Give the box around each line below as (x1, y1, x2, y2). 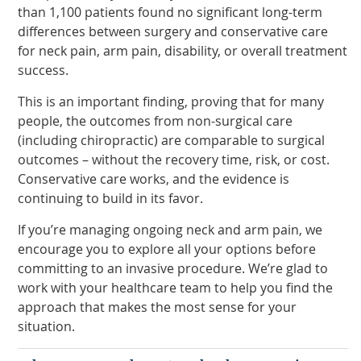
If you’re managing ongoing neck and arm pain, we (18, 221, 323, 239)
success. (18, 61, 69, 80)
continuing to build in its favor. (18, 189, 204, 208)
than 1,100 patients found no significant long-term (18, 3, 323, 22)
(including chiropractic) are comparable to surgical (18, 131, 326, 150)
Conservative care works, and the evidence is (18, 170, 290, 189)
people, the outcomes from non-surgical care (18, 112, 293, 131)
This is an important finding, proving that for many (18, 93, 325, 111)
